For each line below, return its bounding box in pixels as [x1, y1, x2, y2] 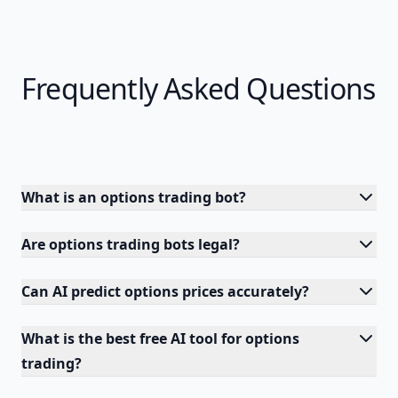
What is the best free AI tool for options [21, 329, 299, 348]
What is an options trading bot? [21, 187, 246, 207]
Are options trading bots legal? [21, 235, 240, 254]
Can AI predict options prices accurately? [21, 282, 309, 301]
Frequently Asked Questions [21, 69, 376, 107]
